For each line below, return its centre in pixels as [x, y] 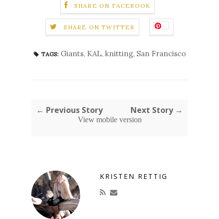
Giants [72, 53]
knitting [119, 53]
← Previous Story [69, 110]
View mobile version [109, 119]
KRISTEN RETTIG [134, 176]
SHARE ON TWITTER [99, 27]
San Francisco [161, 53]
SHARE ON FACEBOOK [112, 6]
